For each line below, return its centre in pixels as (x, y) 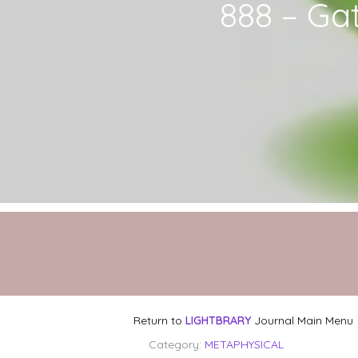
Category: (177, 345)
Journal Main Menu (304, 320)
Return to (158, 320)
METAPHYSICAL (244, 345)
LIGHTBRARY (218, 320)
